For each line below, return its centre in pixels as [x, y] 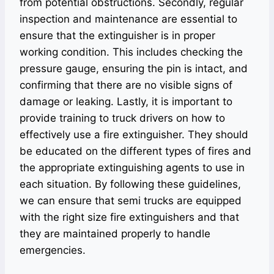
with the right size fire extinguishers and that [129, 217]
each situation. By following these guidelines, [130, 184]
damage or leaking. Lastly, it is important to [126, 101]
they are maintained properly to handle [115, 233]
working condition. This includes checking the [131, 52]
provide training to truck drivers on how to [122, 118]
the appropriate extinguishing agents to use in [132, 167]
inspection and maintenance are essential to [128, 19]
